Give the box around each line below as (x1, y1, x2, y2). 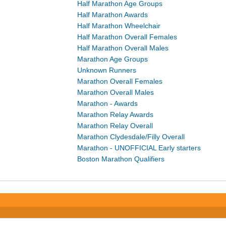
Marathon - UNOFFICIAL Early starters (77, 144, 201, 152)
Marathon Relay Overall (77, 122, 153, 130)
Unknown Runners (77, 66, 137, 74)
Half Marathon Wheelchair (77, 22, 161, 30)
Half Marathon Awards (77, 11, 148, 19)
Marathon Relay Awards (77, 110, 154, 119)
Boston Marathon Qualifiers (77, 155, 165, 163)
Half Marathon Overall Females (77, 33, 178, 41)
